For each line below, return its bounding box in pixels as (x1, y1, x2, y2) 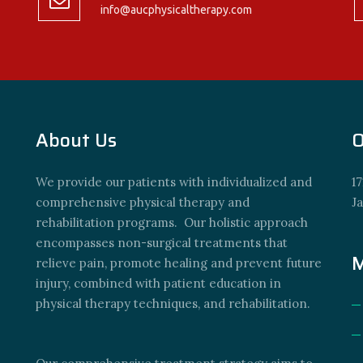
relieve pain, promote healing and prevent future (36, 255, 322, 271)
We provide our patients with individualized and (36, 174, 312, 190)
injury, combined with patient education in (36, 275, 281, 291)
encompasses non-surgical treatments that (36, 235, 288, 250)
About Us (36, 126, 117, 155)
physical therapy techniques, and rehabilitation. (36, 296, 310, 311)
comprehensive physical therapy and (36, 194, 250, 210)
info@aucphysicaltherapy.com (100, 3, 252, 16)
